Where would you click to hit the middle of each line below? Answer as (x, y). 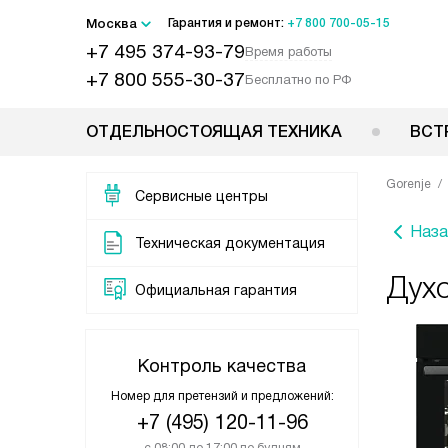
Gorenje (408, 184)
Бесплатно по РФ (298, 79)
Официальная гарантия (216, 290)
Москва (111, 23)
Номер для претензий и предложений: (222, 396)
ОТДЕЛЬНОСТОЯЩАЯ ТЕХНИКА (214, 131)
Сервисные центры (201, 196)
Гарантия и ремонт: (227, 23)
